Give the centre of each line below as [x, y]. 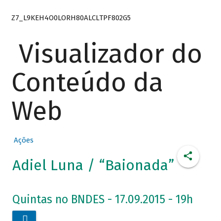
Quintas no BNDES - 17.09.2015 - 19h [102, 200]
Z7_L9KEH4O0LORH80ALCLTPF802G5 [71, 18]
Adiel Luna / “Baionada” [93, 166]
